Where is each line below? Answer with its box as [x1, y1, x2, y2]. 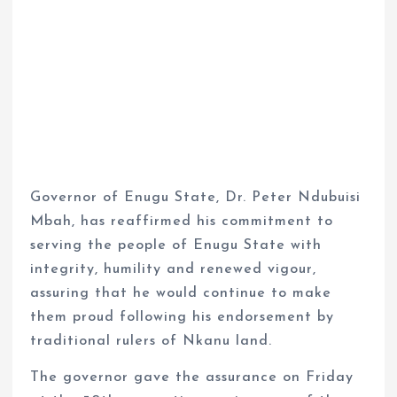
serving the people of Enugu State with [30, 238, 323, 253]
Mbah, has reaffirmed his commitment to [30, 214, 334, 230]
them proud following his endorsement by [30, 310, 335, 325]
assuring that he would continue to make [30, 286, 332, 301]
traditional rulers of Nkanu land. [30, 334, 273, 349]
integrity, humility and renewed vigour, [30, 262, 317, 277]
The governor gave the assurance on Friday [30, 370, 354, 385]
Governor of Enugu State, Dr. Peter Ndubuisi [30, 191, 362, 206]
